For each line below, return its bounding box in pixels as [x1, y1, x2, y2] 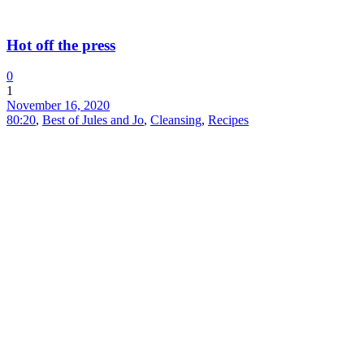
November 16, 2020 [6, 98, 110, 113]
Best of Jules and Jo [42, 113, 144, 128]
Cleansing [150, 113, 201, 128]
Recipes [208, 113, 249, 128]
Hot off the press [6, 36, 115, 54]
